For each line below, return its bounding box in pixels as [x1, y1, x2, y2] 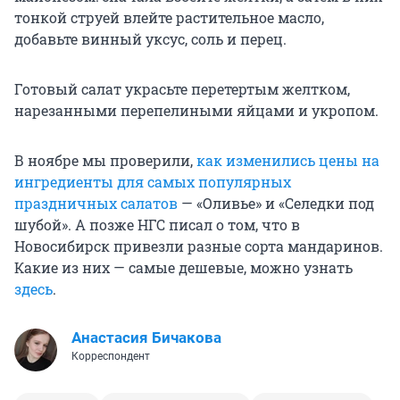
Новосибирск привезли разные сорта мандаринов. [14, 237, 383, 256]
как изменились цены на [196, 151, 379, 171]
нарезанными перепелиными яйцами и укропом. [14, 101, 379, 121]
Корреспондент [71, 350, 150, 363]
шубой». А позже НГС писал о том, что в [14, 215, 300, 235]
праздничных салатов [14, 194, 178, 213]
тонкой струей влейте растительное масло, [14, 8, 324, 28]
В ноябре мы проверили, [14, 151, 196, 171]
